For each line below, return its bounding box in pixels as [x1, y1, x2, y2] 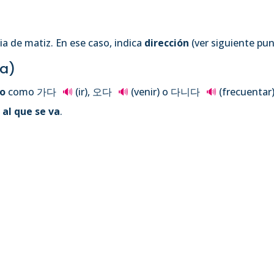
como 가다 [6, 84, 59, 98]
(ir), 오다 [73, 84, 115, 98]
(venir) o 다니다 [128, 84, 203, 98]
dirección [144, 35, 190, 50]
